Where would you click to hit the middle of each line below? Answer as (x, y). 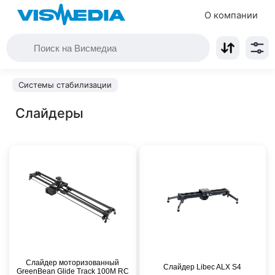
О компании (231, 15)
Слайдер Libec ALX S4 (203, 267)
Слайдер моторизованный (73, 263)
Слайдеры (49, 113)
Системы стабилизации (65, 85)
